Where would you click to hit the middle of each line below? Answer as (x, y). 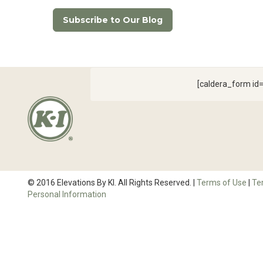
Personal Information (67, 194)
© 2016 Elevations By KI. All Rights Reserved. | (112, 182)
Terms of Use (222, 182)
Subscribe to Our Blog (113, 20)
